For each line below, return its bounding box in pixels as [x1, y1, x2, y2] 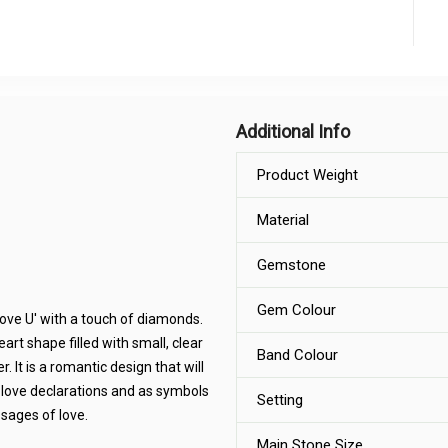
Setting [257, 391, 303, 409]
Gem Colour [257, 301, 336, 319]
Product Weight [257, 166, 358, 184]
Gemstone [257, 256, 326, 274]
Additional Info [236, 121, 350, 142]
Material [257, 211, 309, 229]
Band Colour [257, 346, 338, 364]
